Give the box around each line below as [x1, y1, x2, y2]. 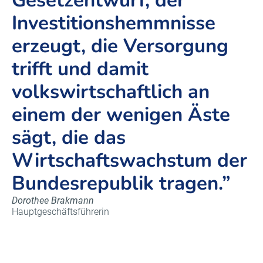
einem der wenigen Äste [12, 102, 230, 128]
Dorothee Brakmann [12, 195, 94, 206]
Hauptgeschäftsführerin [12, 206, 109, 217]
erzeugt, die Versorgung [12, 33, 228, 59]
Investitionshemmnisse [12, 10, 215, 36]
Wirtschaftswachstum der [12, 147, 247, 174]
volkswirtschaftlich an [12, 79, 210, 105]
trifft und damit [12, 56, 149, 82]
